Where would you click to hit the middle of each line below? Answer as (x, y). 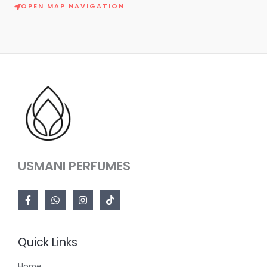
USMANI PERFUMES (74, 166)
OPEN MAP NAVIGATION (72, 6)
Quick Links (48, 243)
